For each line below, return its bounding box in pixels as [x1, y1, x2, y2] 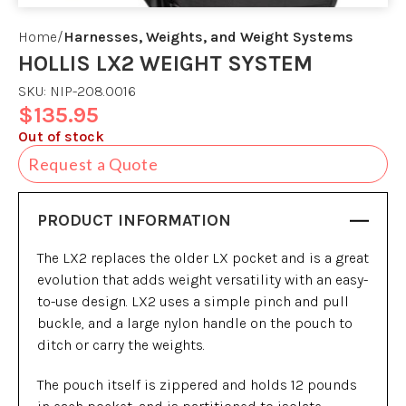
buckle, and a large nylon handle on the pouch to [37, 314, 353, 332]
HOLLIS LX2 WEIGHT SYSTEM [18, 51, 313, 76]
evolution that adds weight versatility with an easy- [37, 271, 368, 288]
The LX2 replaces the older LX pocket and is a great [37, 249, 369, 266]
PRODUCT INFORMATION [37, 210, 231, 230]
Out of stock [18, 128, 104, 145]
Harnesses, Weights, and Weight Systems [63, 28, 353, 45]
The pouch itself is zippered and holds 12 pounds [37, 376, 357, 393]
